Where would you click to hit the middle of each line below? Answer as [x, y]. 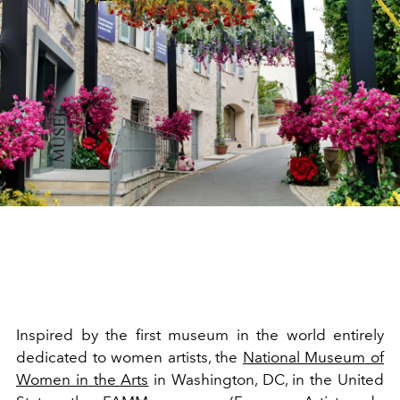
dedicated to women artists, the [127, 357]
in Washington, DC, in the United [269, 379]
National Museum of [313, 357]
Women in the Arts [83, 379]
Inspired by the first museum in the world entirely [200, 334]
